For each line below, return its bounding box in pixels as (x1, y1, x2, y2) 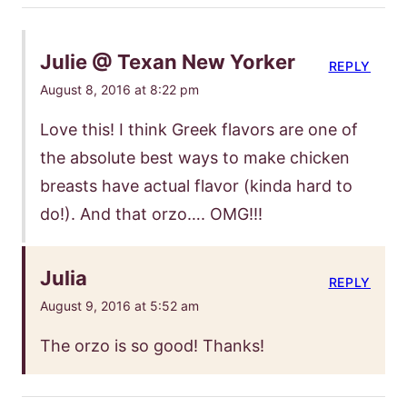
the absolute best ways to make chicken (40, 147, 350, 167)
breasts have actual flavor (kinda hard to (40, 175, 352, 195)
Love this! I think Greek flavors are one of (40, 119, 358, 139)
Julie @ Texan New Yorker (40, 49, 295, 74)
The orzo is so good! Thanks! (40, 335, 264, 355)
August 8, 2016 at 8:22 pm (40, 81, 199, 97)
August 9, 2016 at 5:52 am (40, 297, 199, 313)
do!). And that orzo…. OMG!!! (40, 203, 263, 223)
